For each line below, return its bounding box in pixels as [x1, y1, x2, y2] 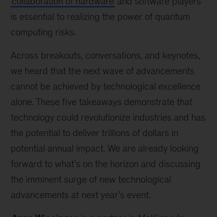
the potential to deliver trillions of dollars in [11, 127, 179, 138]
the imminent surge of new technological [11, 174, 171, 185]
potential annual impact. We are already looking [11, 143, 199, 154]
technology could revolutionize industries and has [11, 112, 206, 123]
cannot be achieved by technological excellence [11, 81, 201, 92]
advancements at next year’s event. [11, 189, 151, 200]
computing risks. [11, 27, 77, 37]
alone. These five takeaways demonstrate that [11, 96, 193, 107]
